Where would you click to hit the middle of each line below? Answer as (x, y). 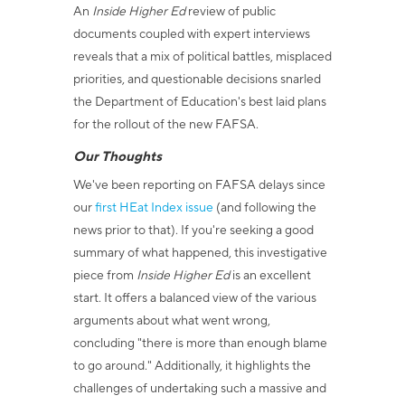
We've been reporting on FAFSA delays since (199, 185)
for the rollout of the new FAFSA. (165, 125)
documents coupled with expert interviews (191, 34)
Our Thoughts (117, 157)
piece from (104, 276)
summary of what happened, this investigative (200, 253)
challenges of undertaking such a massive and (199, 389)
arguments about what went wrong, (171, 321)
